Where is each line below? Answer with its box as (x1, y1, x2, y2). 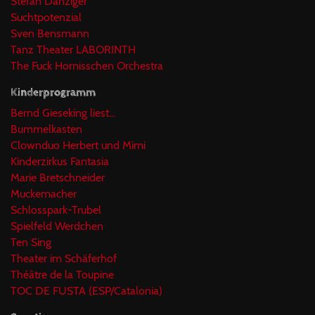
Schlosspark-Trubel (11, 202, 101, 217)
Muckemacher (11, 186, 77, 200)
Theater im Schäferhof (11, 251, 117, 265)
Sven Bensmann (11, 26, 89, 40)
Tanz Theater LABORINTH (11, 42, 136, 56)
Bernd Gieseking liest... (11, 105, 115, 120)
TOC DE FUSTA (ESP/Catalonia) (11, 283, 162, 297)
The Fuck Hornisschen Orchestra (11, 58, 163, 72)
